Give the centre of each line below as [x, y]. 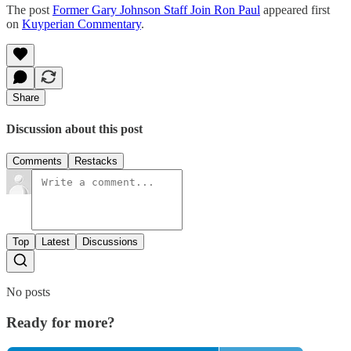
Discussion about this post [74, 129]
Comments [37, 161]
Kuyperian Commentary [81, 24]
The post [29, 9]
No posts [28, 292]
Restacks [96, 161]
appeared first [295, 9]
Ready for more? [61, 323]
